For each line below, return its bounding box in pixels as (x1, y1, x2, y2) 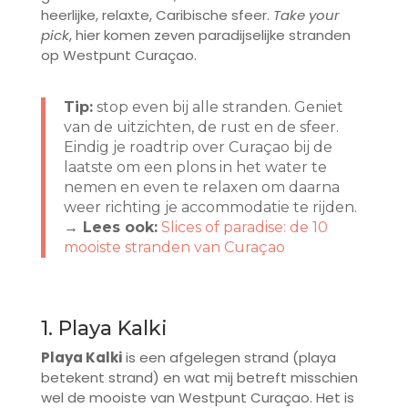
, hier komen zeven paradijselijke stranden (68, 25, 351, 45)
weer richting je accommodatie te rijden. (63, 198, 357, 216)
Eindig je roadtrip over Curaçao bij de (63, 138, 332, 156)
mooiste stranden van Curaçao (63, 238, 285, 256)
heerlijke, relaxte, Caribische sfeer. (40, 5, 273, 25)
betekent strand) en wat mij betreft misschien (40, 367, 358, 387)
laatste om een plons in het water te (63, 158, 327, 176)
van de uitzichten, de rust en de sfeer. (63, 117, 339, 136)
